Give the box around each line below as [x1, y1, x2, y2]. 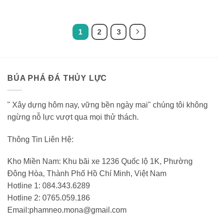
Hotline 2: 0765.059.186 [7, 194, 90, 202]
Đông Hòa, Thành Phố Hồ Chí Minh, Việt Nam [7, 169, 166, 178]
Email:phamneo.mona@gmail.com [7, 206, 127, 215]
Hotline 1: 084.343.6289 [7, 182, 90, 190]
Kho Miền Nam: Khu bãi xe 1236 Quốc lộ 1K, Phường [7, 157, 193, 166]
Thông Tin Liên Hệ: [7, 135, 73, 144]
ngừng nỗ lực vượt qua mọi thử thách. [7, 112, 139, 121]
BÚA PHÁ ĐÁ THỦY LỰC [7, 74, 108, 83]
